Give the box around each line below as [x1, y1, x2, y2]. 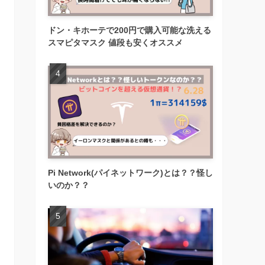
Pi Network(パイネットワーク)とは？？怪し [48, 168, 213, 178]
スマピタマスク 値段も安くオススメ [48, 38, 183, 48]
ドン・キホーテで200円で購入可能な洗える [48, 25, 211, 35]
